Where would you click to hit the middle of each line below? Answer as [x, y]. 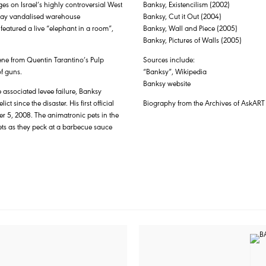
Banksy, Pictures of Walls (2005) [192, 40]
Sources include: [169, 59]
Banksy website [167, 83]
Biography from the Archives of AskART [204, 103]
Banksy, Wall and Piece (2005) [190, 28]
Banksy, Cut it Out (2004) [182, 16]
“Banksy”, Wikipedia [175, 71]
